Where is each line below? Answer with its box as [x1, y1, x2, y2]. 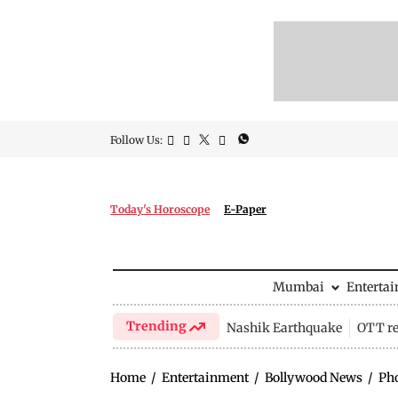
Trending [126, 318, 190, 334]
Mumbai [272, 279, 324, 295]
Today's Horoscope [110, 203, 210, 216]
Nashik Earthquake [226, 319, 342, 336]
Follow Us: [110, 133, 163, 147]
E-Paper [224, 203, 267, 216]
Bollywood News [265, 370, 362, 386]
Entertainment [162, 370, 249, 386]
